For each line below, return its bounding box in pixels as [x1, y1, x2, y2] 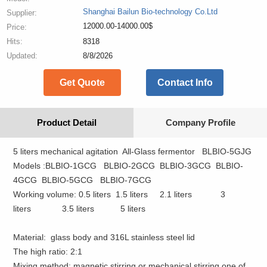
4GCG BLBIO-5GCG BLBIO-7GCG [13, 175, 152, 185]
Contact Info [157, 77, 213, 88]
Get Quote [60, 77, 105, 88]
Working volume [13, 189, 74, 199]
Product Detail [37, 117, 97, 128]
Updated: [7, 51, 38, 60]
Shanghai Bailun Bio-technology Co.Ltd [82, 7, 218, 16]
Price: [7, 22, 27, 32]
